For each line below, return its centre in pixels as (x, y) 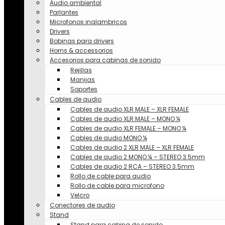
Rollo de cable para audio (110, 176)
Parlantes (64, 12)
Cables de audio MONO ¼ (109, 138)
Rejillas (81, 70)
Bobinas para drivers (82, 41)
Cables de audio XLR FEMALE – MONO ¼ (128, 128)
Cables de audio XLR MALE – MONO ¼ (125, 119)
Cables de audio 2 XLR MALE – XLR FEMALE (132, 147)
